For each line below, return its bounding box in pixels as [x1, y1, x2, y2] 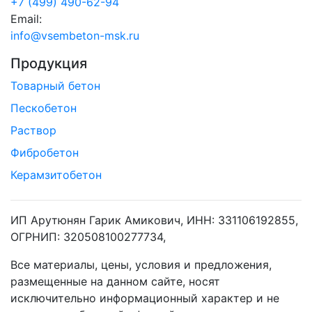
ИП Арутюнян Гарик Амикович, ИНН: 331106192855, [10, 213, 298, 228]
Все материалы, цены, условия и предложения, [10, 258, 272, 272]
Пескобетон [10, 101, 77, 116]
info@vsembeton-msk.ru [10, 29, 139, 43]
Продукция [10, 55, 87, 72]
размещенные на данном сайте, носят [10, 274, 220, 289]
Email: [10, 12, 42, 26]
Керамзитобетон [10, 168, 102, 182]
